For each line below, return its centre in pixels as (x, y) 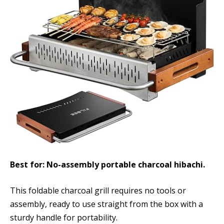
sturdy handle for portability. (64, 217)
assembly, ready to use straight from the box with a (106, 204)
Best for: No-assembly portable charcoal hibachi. (107, 165)
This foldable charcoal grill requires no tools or (98, 190)
